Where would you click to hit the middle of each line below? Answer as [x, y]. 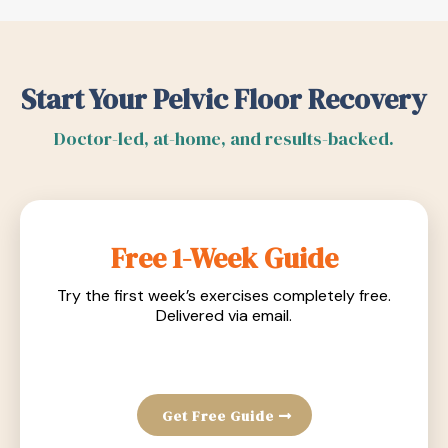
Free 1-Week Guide [224, 258]
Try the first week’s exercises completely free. [224, 295]
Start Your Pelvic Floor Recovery [224, 99]
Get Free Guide [217, 416]
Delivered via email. [224, 315]
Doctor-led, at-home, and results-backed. [224, 138]
